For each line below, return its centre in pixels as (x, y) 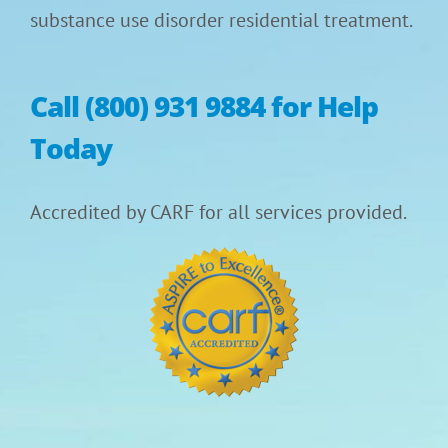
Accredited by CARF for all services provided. (218, 211)
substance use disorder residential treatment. (221, 19)
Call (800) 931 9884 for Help (204, 105)
